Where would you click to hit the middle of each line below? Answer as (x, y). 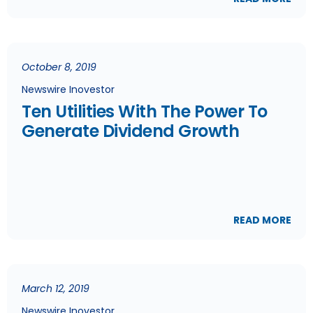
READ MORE (262, 220)
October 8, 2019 (59, 67)
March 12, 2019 (56, 289)
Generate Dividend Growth (130, 131)
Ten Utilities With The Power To (145, 111)
